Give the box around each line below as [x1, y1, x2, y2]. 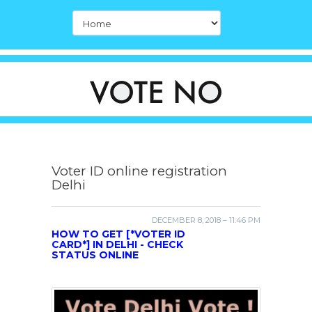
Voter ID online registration [52, 163, 227, 179]
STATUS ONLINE [52, 249, 139, 261]
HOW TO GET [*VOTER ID [52, 228, 185, 240]
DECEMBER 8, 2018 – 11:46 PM [152, 215, 260, 225]
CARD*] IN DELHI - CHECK [52, 238, 183, 251]
